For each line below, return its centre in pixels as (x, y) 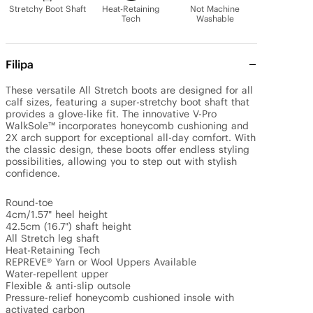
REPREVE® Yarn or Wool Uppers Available (101, 262)
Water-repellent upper (57, 274)
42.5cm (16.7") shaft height (68, 226)
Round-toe (29, 203)
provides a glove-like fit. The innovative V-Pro (111, 114)
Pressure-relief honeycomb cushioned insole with (120, 298)
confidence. (33, 173)
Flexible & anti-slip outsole (68, 286)
